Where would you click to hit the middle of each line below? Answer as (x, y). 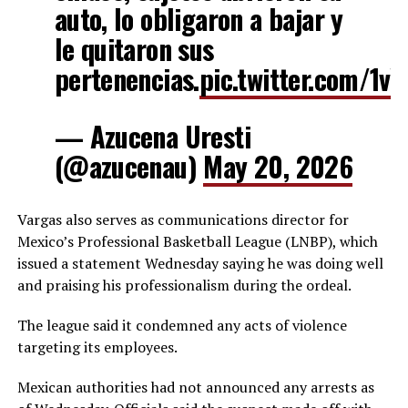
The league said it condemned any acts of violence (182, 326)
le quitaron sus (134, 49)
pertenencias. (127, 79)
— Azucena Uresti (152, 137)
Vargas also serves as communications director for (183, 220)
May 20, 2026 (278, 167)
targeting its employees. (97, 347)
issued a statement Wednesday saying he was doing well (200, 264)
